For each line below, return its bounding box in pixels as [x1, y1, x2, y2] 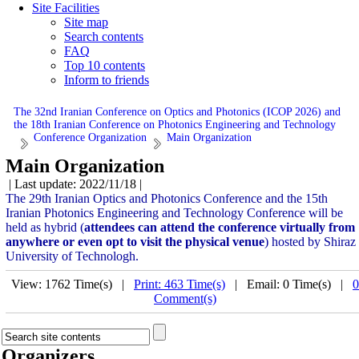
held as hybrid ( [6, 220, 84, 234]
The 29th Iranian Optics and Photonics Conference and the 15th [6, 192, 328, 205]
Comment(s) [154, 292, 216, 305]
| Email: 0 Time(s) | [225, 277, 353, 291]
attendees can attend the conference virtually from [84, 220, 355, 234]
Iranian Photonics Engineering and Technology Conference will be [6, 206, 343, 220]
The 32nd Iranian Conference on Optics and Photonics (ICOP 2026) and [14, 106, 341, 118]
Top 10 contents [64, 58, 145, 72]
